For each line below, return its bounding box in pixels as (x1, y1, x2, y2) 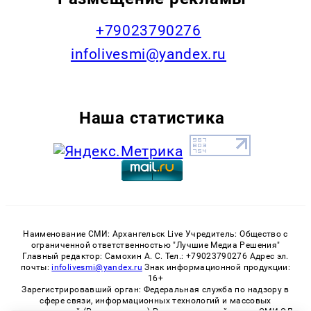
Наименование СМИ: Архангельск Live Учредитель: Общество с (23, 229, 288, 239)
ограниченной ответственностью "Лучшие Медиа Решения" (31, 240, 280, 251)
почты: (20, 262, 52, 273)
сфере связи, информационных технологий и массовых (40, 296, 271, 306)
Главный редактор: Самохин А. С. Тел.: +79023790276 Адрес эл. (22, 251, 289, 262)
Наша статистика (79, 108, 225, 128)
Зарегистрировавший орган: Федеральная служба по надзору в (22, 285, 289, 295)
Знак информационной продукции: (142, 262, 291, 273)
